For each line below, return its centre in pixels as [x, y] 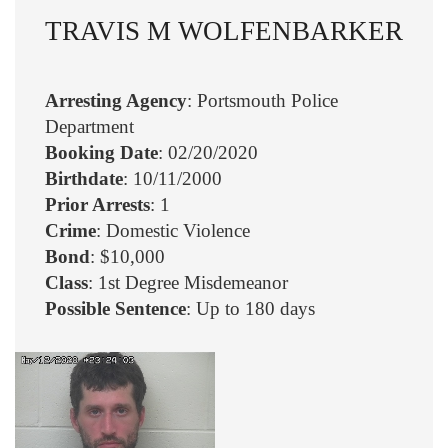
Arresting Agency [116, 101]
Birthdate [84, 179]
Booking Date [101, 153]
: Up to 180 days [250, 309]
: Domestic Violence [173, 231]
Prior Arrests [97, 205]
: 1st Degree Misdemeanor [188, 283]
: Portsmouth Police [262, 101]
